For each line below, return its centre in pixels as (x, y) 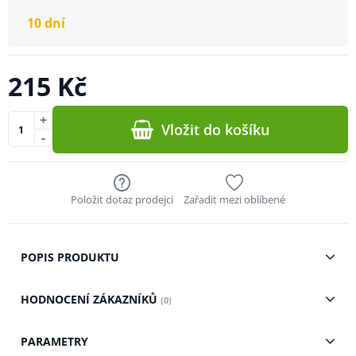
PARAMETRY (54, 341)
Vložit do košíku (216, 129)
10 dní (46, 23)
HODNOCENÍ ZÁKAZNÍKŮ (90, 299)
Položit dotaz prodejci (122, 199)
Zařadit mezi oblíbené (234, 199)
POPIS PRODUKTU (70, 257)
